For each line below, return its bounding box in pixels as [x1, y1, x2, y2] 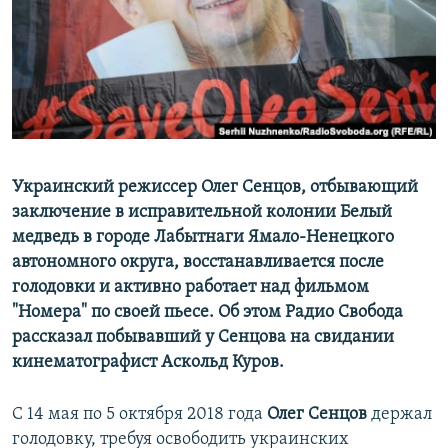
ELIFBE [36, 83, 74, 98]
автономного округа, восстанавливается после [12, 253, 384, 273]
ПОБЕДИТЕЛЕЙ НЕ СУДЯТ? [36, 11, 187, 26]
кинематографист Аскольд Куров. [12, 353, 284, 373]
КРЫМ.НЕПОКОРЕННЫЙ [36, 47, 176, 62]
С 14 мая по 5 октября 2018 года [12, 405, 267, 425]
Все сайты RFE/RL [34, 143, 171, 163]
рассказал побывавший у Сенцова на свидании [12, 328, 394, 348]
